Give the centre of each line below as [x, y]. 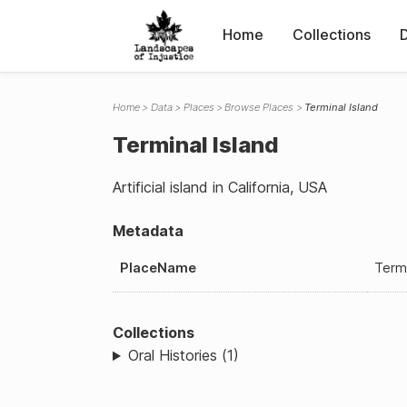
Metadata [148, 231]
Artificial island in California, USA [220, 187]
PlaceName [158, 267]
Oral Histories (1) [183, 356]
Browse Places [259, 107]
